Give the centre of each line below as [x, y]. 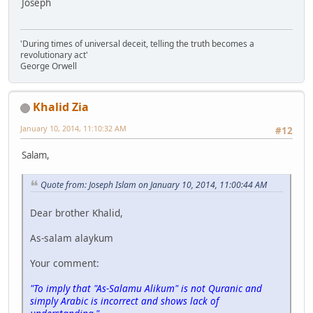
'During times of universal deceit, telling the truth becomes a [137, 44]
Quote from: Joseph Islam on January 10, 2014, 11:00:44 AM [154, 184]
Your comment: [65, 263]
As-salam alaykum [72, 238]
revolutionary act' [55, 55]
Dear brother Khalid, [77, 213]
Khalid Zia [61, 107]
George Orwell [49, 66]
